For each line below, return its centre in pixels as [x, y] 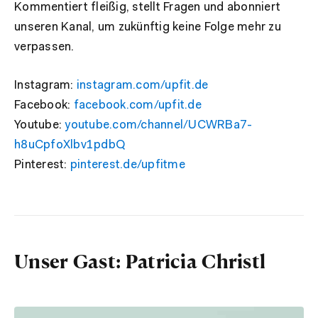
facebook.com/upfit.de [137, 105]
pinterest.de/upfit [119, 165]
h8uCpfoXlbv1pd [61, 145]
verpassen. [44, 47]
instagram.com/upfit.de [142, 86]
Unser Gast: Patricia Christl [140, 261]
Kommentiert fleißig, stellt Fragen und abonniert [147, 7]
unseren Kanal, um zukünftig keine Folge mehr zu [148, 27]
